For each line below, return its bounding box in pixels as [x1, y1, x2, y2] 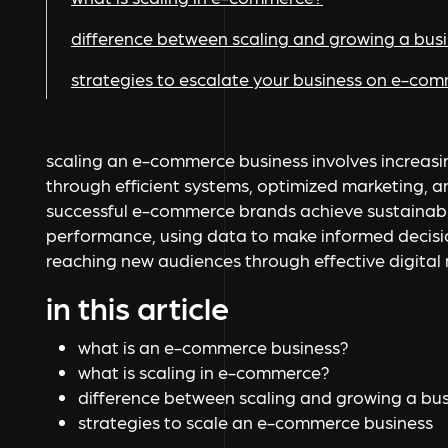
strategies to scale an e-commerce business [78, 411, 433, 433]
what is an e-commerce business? [78, 336, 349, 358]
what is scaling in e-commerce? [78, 361, 330, 383]
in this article [46, 287, 229, 327]
